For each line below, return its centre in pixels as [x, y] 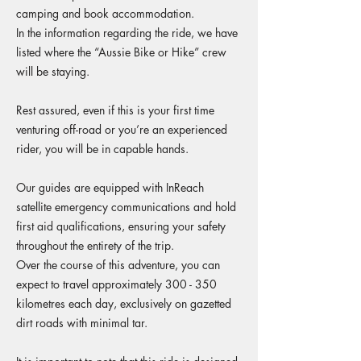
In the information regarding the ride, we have [127, 33]
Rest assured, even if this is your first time [115, 110]
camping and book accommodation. [105, 13]
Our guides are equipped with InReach [110, 187]
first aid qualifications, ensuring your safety [121, 226]
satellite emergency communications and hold [126, 207]
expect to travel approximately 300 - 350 [116, 284]
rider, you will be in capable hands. [102, 149]
